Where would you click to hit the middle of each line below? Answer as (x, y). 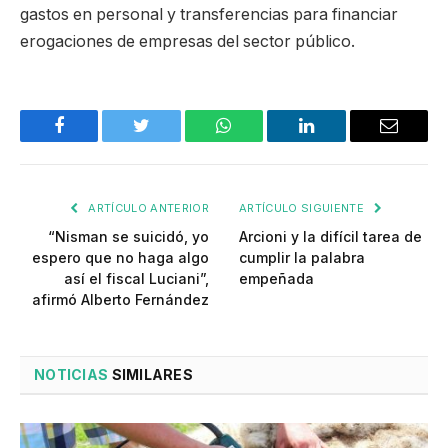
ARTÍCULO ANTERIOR (147, 208)
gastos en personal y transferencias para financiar (209, 15)
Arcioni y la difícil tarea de (330, 237)
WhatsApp (261, 140)
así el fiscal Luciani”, (136, 279)
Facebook (92, 140)
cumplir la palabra (302, 258)
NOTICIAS (71, 375)
